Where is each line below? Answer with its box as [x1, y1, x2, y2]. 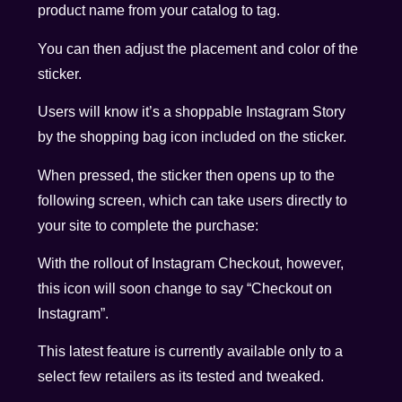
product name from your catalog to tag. [38, 3, 281, 19]
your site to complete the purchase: [38, 217, 259, 233]
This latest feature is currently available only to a [38, 344, 344, 360]
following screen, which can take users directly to [38, 192, 348, 208]
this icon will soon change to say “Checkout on [38, 281, 333, 296]
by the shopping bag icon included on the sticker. [38, 129, 347, 145]
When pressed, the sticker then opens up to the [38, 167, 336, 183]
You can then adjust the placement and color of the [38, 40, 359, 57]
